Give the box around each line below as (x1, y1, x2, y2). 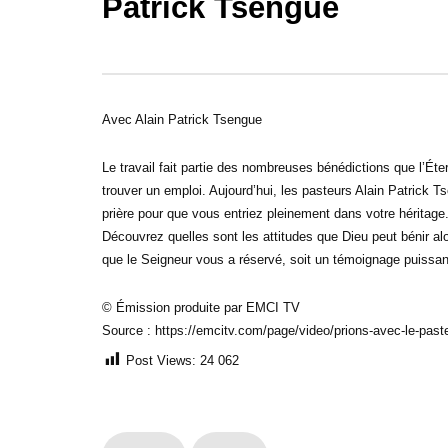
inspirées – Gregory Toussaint (102, 95, 297, 113)
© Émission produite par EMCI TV (102, 299, 300, 315)
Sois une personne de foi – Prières (102, 75, 326, 93)
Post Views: (126, 352, 196, 368)
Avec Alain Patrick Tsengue (102, 111, 262, 127)
